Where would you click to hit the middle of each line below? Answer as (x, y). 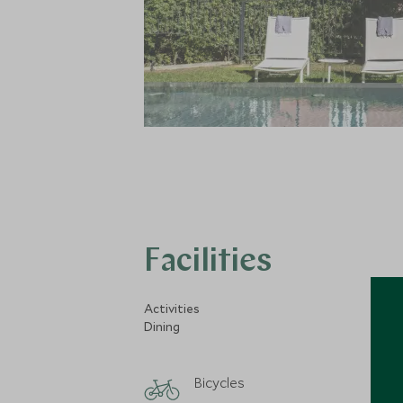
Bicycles (219, 382)
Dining (162, 327)
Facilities (208, 263)
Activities (172, 309)
